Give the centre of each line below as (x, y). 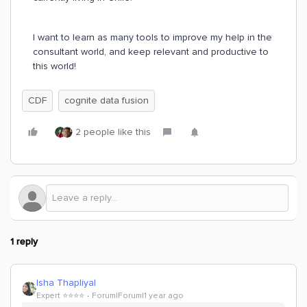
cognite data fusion (107, 100)
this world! (54, 66)
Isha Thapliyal (66, 283)
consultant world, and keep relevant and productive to (151, 52)
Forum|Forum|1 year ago (138, 296)
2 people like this (113, 132)
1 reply (24, 242)
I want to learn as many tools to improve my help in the (152, 37)
